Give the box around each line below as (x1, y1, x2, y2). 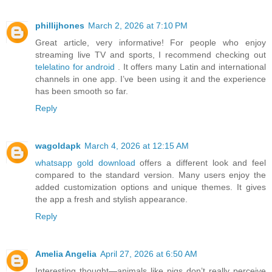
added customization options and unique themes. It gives (35, 182, 266, 192)
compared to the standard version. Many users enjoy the (35, 169, 266, 180)
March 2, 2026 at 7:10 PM (88, 20, 188, 30)
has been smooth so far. (35, 86, 128, 96)
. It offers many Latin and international (118, 61, 266, 72)
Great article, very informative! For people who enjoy (35, 37, 266, 47)
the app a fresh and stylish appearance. (35, 194, 188, 204)
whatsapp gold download (35, 157, 140, 168)
